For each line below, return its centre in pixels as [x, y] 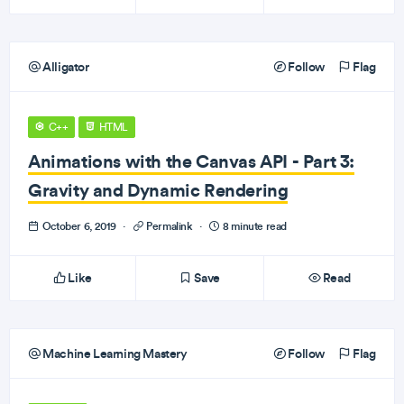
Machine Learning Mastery [114, 353]
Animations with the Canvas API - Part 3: [192, 161]
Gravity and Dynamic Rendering [158, 190]
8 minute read [253, 226]
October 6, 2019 [79, 226]
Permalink [170, 226]
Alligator [64, 67]
